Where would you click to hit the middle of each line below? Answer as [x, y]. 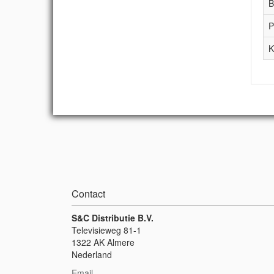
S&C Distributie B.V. [113, 218]
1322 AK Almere [103, 242]
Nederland [92, 254]
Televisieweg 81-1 [106, 230]
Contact [88, 194]
